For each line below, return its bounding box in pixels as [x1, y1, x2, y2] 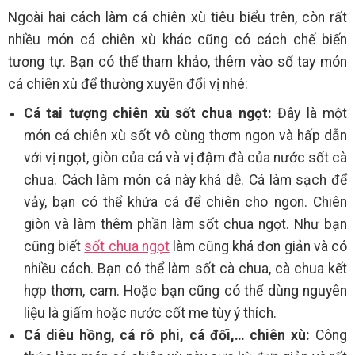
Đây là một [271, 105, 348, 122]
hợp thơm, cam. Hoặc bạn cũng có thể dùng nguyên [24, 283, 347, 300]
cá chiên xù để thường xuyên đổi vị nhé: [8, 76, 251, 93]
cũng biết [24, 239, 85, 255]
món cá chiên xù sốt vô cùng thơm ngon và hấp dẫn [24, 128, 347, 144]
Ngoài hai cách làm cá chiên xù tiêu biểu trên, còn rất [8, 10, 347, 26]
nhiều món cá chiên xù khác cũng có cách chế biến [8, 32, 347, 48]
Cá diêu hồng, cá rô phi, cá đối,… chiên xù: [24, 327, 311, 344]
